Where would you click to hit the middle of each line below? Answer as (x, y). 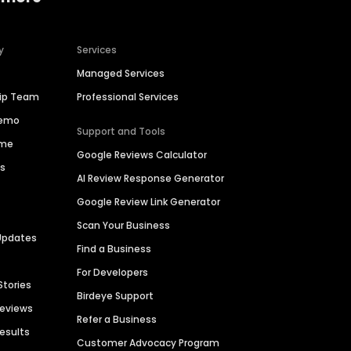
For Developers (113, 273)
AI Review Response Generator (151, 179)
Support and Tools (121, 132)
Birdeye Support (116, 296)
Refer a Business (117, 320)
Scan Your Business (124, 226)
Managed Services (121, 74)
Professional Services (128, 97)
